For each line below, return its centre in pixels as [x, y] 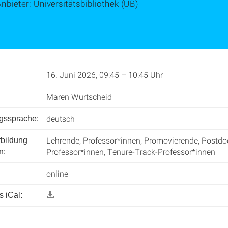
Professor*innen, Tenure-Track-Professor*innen [131, 151]
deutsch [61, 118]
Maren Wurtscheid [79, 96]
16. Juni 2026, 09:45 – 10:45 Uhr [105, 75]
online [57, 173]
